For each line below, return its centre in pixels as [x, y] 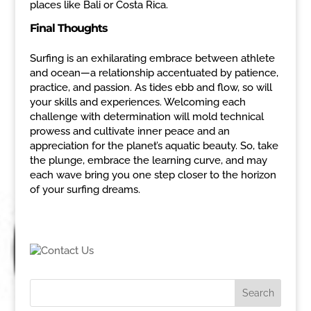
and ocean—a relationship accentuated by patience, [154, 73]
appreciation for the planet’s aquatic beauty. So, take [154, 145]
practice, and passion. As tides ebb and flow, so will [151, 87]
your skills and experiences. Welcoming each [137, 102]
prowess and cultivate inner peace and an [129, 131]
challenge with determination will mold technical [146, 116]
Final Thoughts [68, 28]
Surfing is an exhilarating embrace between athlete [152, 58]
